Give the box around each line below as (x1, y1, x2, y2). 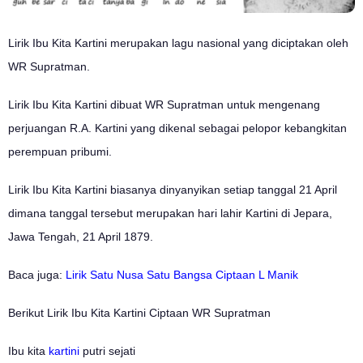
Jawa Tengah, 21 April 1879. (8, 229, 153, 243)
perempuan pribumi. (8, 144, 115, 158)
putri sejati (79, 344, 135, 357)
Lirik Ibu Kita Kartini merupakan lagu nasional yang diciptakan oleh (8, 36, 348, 49)
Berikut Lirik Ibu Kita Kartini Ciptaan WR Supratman (8, 305, 271, 319)
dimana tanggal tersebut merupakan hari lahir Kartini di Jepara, (8, 206, 332, 220)
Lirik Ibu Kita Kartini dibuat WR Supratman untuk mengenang (8, 97, 320, 111)
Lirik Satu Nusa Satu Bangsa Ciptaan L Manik (66, 267, 298, 281)
